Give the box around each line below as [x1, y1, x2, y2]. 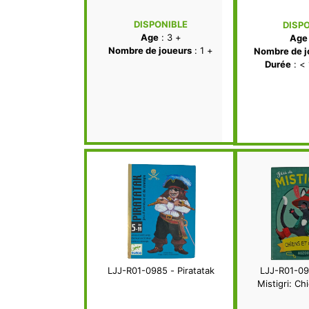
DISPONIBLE [134, 19, 188, 30]
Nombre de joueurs [108, 45, 192, 57]
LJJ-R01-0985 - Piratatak [107, 265, 215, 277]
